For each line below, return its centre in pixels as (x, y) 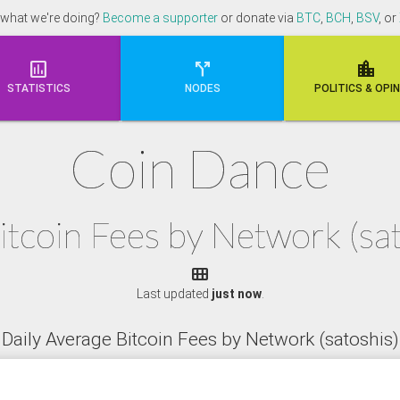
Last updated (174, 294)
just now (236, 294)
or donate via (257, 18)
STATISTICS (38, 88)
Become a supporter (160, 18)
